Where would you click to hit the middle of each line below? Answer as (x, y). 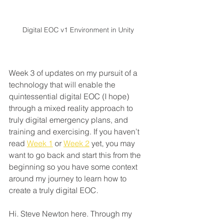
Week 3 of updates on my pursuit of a (74, 73)
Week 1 (40, 143)
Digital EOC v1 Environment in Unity (78, 30)
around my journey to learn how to (69, 179)
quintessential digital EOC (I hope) (70, 97)
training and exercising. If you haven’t (75, 132)
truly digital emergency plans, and (69, 120)
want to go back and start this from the (76, 155)
